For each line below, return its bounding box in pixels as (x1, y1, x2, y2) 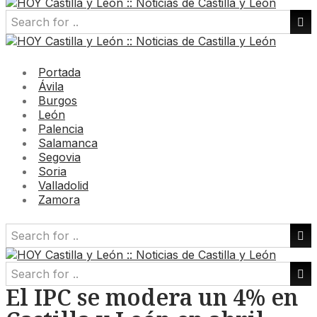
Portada (38, 65, 81, 79)
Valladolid (38, 178, 88, 192)
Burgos (38, 93, 77, 108)
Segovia (38, 150, 81, 164)
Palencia (38, 122, 83, 136)
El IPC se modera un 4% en (6, 282, 298, 312)
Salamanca (38, 136, 98, 150)
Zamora (38, 192, 80, 207)
